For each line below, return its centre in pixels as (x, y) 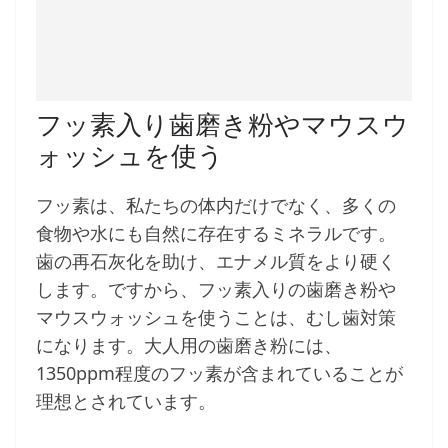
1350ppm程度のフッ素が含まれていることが (219, 373)
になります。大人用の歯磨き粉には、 (189, 345)
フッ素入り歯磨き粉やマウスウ (222, 124)
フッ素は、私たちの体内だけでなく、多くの (216, 205)
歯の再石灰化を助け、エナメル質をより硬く (216, 261)
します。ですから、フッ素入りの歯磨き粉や (216, 289)
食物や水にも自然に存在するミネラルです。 (216, 233)
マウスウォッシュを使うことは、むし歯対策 (216, 317)
